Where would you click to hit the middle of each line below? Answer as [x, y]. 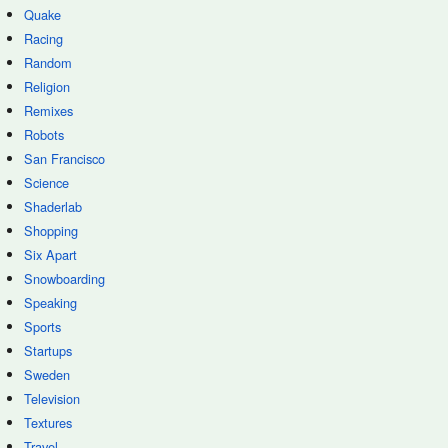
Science [46, 182]
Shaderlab [53, 206]
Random [48, 62]
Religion [47, 86]
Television [52, 398]
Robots [44, 134]
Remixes [48, 110]
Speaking [50, 302]
